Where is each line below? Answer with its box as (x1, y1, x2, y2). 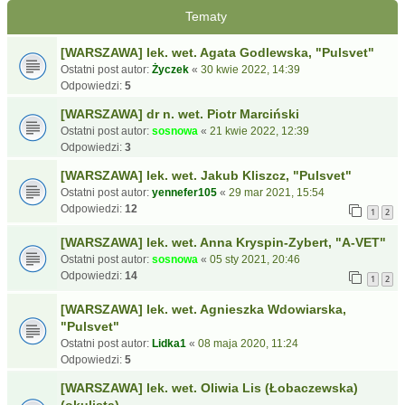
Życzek (152, 63, 189, 76)
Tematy (184, 9, 227, 24)
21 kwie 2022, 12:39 (210, 125, 309, 137)
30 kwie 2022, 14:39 (201, 63, 300, 76)
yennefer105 (152, 186, 217, 199)
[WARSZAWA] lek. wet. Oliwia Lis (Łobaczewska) (61, 381, 358, 395)
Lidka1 (152, 337, 186, 350)
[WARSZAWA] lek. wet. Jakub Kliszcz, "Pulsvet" (61, 168, 352, 183)
